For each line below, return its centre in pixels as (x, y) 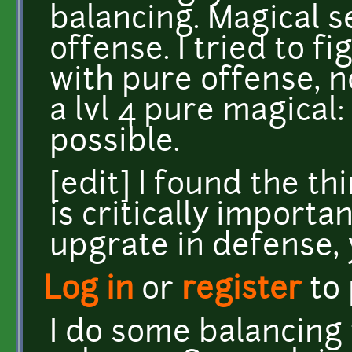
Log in (88, 291)
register (242, 291)
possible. (115, 143)
